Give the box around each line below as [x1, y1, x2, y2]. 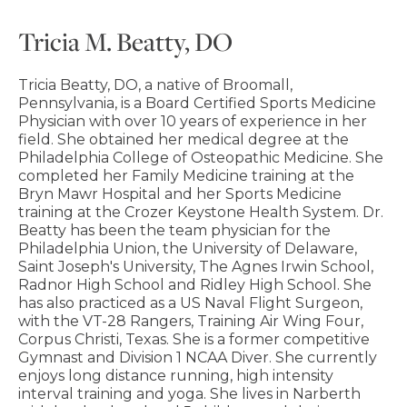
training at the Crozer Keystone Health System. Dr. [18, 203, 383, 221]
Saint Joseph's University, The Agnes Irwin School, [18, 257, 373, 275]
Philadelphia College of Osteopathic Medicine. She [18, 148, 383, 166]
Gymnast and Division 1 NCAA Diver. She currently [18, 348, 377, 366]
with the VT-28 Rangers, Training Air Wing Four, [18, 312, 363, 330]
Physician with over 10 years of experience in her [18, 112, 367, 130]
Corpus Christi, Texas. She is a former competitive [18, 330, 370, 348]
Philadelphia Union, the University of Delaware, [18, 239, 357, 257]
